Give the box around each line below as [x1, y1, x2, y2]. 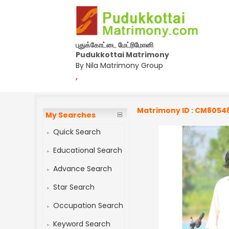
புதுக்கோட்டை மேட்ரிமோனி [76, 40, 153, 50]
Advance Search [53, 164, 112, 174]
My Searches [45, 110, 96, 120]
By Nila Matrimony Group [76, 60, 163, 71]
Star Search [53, 182, 95, 192]
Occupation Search [53, 200, 124, 211]
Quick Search [53, 127, 101, 137]
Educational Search [53, 145, 123, 155]
